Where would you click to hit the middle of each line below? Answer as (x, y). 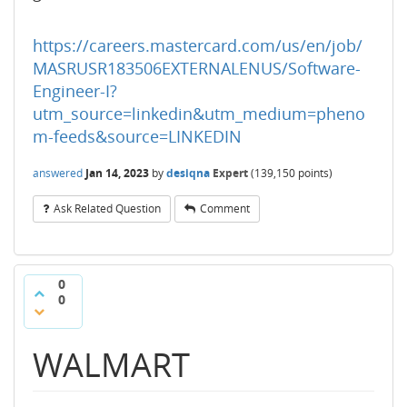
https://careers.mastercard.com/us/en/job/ (198, 45)
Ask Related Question (107, 208)
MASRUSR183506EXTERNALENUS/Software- (197, 68)
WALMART (111, 365)
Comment (225, 208)
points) (314, 173)
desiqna (188, 173)
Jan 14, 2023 (117, 173)
